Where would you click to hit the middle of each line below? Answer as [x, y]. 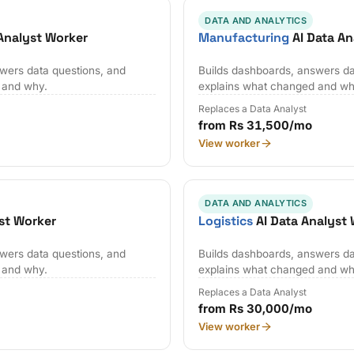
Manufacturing [244, 37]
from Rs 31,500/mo [256, 126]
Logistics [226, 220]
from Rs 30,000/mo [256, 309]
